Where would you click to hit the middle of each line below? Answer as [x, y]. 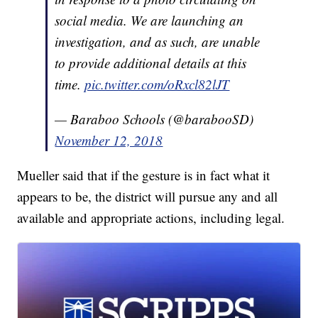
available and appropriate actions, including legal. [151, 218]
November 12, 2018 [109, 141]
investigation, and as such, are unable [158, 42]
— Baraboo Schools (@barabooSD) [154, 119]
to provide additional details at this [151, 63]
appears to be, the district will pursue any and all [148, 197]
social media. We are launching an [149, 21]
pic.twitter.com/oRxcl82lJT [157, 84]
